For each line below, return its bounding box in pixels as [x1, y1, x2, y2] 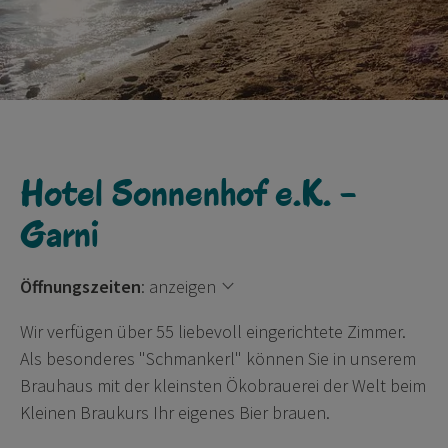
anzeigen [149, 274, 216, 298]
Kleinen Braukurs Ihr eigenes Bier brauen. [20, 400, 330, 424]
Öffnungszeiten [20, 274, 141, 298]
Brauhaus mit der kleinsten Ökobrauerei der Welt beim [20, 373, 426, 397]
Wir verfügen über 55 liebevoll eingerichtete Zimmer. [20, 319, 406, 343]
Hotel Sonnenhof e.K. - [20, 169, 356, 216]
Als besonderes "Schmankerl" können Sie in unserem [20, 346, 416, 370]
